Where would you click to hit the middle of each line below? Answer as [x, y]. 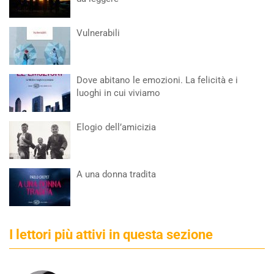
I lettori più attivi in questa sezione [111, 235]
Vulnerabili [98, 33]
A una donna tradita [116, 174]
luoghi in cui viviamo [118, 93]
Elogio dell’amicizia [116, 127]
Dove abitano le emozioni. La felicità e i [157, 80]
